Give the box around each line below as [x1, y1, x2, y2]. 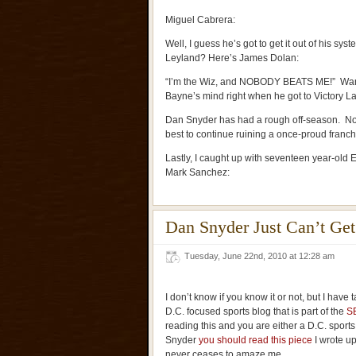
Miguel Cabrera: [165, 14, 235, 25]
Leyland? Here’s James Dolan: [165, 52, 299, 64]
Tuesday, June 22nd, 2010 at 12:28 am [184, 251, 339, 261]
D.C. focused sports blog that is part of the [165, 306, 346, 317]
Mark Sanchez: [165, 167, 230, 178]
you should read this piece [199, 335, 312, 346]
